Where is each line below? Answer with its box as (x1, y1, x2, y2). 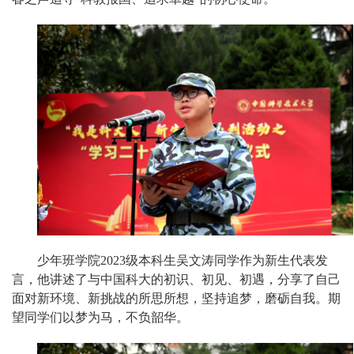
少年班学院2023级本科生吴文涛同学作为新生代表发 (37, 253, 328, 267)
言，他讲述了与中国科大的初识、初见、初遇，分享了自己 (12, 272, 341, 286)
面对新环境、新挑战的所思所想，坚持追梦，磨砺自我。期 (12, 291, 341, 305)
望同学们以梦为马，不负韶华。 (12, 310, 189, 324)
